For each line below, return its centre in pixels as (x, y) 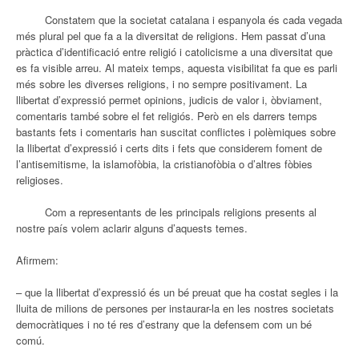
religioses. (40, 179)
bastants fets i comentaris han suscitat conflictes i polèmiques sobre (176, 131)
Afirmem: (37, 260)
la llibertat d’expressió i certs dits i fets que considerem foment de (169, 147)
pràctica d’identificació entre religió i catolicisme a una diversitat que (174, 51)
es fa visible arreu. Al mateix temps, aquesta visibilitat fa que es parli (177, 67)
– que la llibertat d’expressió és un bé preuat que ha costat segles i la (177, 292)
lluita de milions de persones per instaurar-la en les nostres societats (175, 308)
